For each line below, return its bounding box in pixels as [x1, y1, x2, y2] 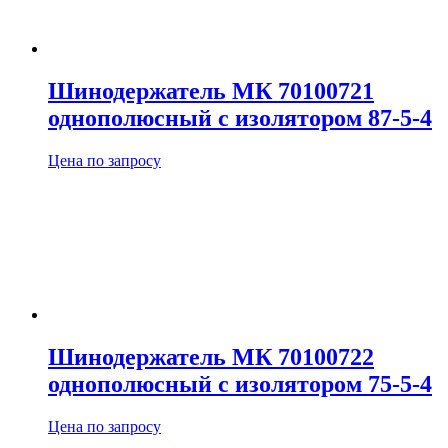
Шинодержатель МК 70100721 [48, 78, 374, 105]
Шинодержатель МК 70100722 [48, 344, 374, 371]
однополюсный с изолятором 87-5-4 [48, 105, 432, 132]
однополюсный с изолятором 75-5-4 [48, 371, 432, 398]
